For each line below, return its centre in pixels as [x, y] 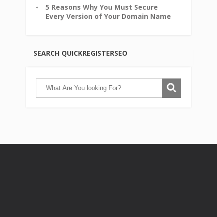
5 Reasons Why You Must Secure [102, 7]
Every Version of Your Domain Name [108, 16]
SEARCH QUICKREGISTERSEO [80, 53]
